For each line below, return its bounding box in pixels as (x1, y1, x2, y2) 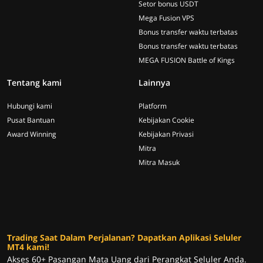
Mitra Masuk (139, 157, 180, 167)
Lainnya (139, 77, 170, 88)
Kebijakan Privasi (139, 129, 194, 139)
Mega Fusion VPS (139, 13, 194, 23)
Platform (139, 101, 167, 111)
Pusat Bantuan (7, 115, 55, 125)
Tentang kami (7, 77, 62, 88)
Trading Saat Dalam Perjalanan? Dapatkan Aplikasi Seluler (7, 232, 241, 243)
